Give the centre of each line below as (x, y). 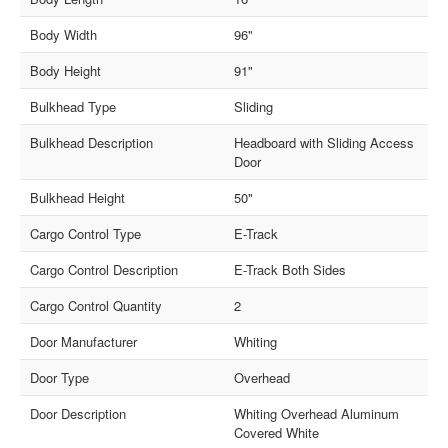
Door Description (78, 414)
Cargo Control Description (104, 270)
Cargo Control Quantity (96, 306)
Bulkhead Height (78, 198)
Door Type (60, 378)
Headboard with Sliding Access (324, 143)
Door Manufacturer (84, 342)
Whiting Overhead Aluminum (316, 414)
